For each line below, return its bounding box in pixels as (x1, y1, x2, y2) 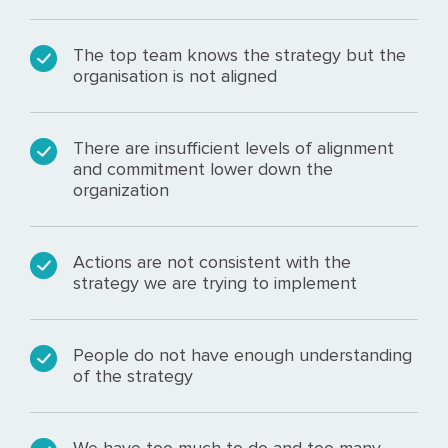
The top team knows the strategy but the (73, 44, 407, 66)
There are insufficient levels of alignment (73, 137, 395, 159)
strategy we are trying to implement (73, 272, 358, 294)
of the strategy (73, 365, 194, 387)
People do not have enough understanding (73, 344, 413, 366)
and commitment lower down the (73, 158, 334, 180)
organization (73, 179, 170, 201)
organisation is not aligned (73, 65, 278, 87)
